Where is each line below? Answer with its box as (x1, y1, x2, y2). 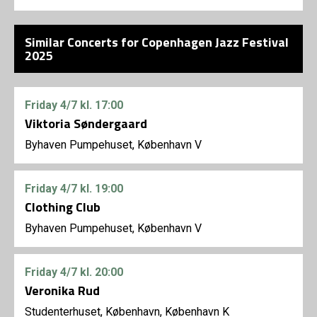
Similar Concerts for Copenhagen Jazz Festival (25, 33, 289, 52)
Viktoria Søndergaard (25, 114, 147, 134)
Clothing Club (25, 197, 100, 217)
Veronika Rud (25, 281, 100, 301)
